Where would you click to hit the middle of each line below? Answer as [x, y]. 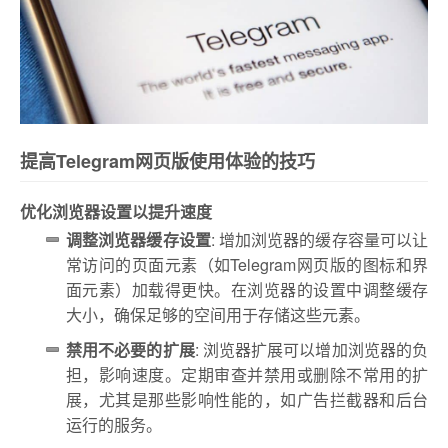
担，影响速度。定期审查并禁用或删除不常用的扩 [247, 374]
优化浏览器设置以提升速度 [116, 211]
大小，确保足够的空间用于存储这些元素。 [218, 314]
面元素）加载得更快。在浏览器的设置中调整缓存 [247, 289]
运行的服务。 [114, 424]
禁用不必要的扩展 [130, 349]
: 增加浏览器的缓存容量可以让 [319, 239]
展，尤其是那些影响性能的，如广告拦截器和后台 [247, 399]
